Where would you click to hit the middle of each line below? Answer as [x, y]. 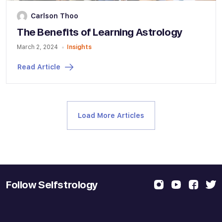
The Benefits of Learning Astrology [100, 32]
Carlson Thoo [55, 16]
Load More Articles [111, 115]
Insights [79, 47]
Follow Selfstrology [52, 184]
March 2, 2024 [37, 47]
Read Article [39, 67]
